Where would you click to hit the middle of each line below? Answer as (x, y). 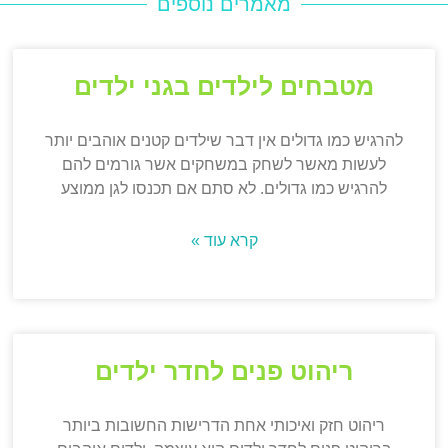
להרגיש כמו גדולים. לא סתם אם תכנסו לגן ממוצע (224, 189)
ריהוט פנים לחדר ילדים (224, 371)
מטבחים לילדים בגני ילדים (224, 86)
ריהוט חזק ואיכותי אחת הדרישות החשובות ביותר (224, 426)
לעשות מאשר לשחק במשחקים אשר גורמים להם (224, 165)
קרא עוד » (224, 241)
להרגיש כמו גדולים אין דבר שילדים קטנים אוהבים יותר (224, 141)
